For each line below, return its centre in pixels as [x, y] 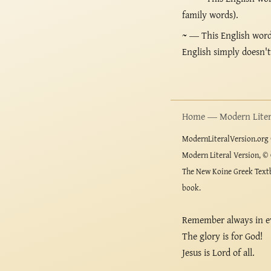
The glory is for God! [223, 236]
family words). [211, 15]
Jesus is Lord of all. [219, 253]
